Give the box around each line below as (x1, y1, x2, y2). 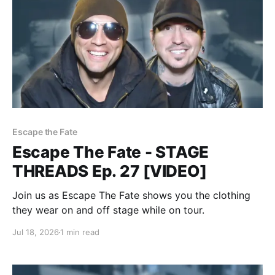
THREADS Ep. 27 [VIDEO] (12, 161, 207, 181)
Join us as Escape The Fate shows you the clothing (12, 189, 250, 202)
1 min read (60, 227, 99, 238)
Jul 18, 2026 (12, 227, 59, 238)
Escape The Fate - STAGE (12, 142, 209, 162)
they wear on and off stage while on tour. (12, 204, 204, 217)
